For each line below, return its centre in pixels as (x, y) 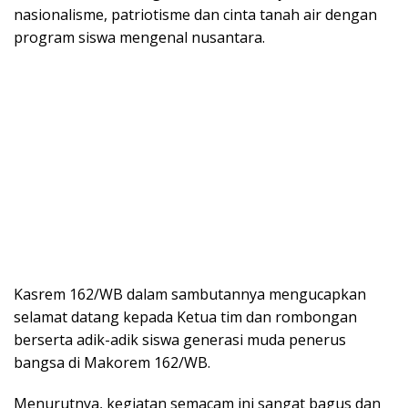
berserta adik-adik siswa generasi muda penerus (180, 339)
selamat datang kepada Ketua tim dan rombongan (185, 316)
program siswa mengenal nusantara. (139, 37)
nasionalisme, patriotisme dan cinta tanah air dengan (195, 14)
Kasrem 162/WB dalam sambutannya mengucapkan (190, 294)
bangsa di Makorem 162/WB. (112, 362)
